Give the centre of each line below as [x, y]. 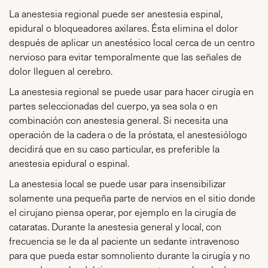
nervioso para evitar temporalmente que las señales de [125, 57]
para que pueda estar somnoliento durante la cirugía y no [130, 255]
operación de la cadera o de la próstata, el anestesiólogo [128, 134]
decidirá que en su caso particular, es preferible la [114, 149]
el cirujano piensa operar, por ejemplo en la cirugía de [123, 212]
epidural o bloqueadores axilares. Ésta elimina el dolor [124, 28]
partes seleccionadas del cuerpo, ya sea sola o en [113, 106]
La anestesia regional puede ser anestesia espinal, [116, 13]
